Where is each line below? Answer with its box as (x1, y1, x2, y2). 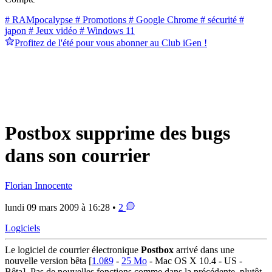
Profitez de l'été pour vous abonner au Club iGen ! (15, 37, 207, 48)
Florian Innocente (5, 180, 72, 191)
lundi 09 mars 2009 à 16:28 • (5, 202, 118, 212)
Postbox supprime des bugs (5, 122, 230, 144)
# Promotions (73, 14, 126, 25)
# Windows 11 (77, 25, 135, 36)
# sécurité (198, 14, 237, 25)
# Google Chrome (126, 14, 198, 25)
